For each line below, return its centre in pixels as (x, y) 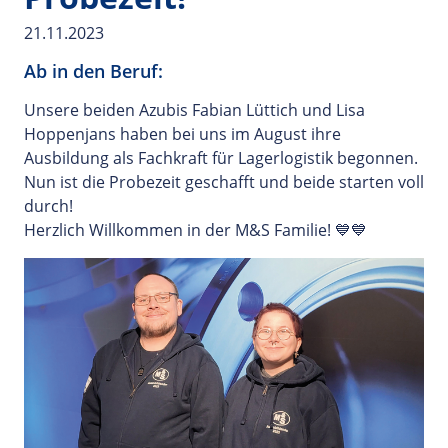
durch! (48, 205)
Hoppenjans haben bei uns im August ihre (182, 133)
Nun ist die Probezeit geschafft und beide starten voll (224, 181)
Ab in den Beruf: (93, 70)
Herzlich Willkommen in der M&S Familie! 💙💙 (195, 229)
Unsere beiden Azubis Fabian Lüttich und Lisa (194, 109)
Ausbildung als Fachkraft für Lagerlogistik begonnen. (221, 157)
